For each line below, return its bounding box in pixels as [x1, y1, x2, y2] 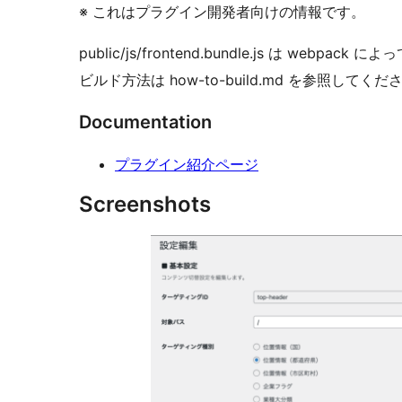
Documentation [79, 110, 212, 133]
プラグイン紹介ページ [115, 154, 258, 173]
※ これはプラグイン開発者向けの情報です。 [79, 2, 365, 21]
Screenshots [79, 190, 211, 217]
